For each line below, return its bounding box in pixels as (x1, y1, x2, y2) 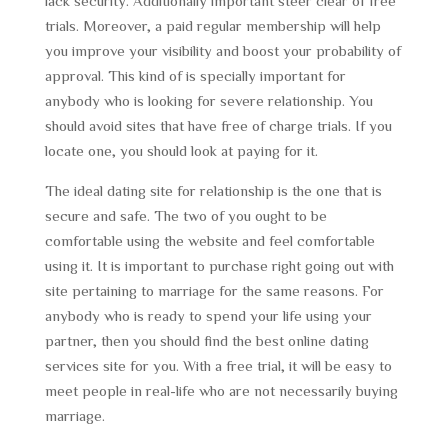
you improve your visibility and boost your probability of (44, 43, 401, 58)
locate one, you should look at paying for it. (44, 143, 318, 158)
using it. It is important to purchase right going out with (44, 258, 394, 273)
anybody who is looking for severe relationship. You (44, 93, 373, 108)
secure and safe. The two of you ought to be (44, 208, 327, 223)
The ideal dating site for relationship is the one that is (44, 183, 382, 198)
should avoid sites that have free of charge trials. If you (44, 118, 392, 133)
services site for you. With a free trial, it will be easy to (44, 358, 392, 373)
